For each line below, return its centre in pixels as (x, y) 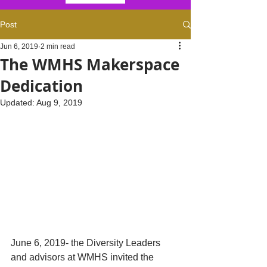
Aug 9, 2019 (59, 103)
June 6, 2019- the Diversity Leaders (87, 243)
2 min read (58, 46)
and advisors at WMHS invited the (83, 257)
